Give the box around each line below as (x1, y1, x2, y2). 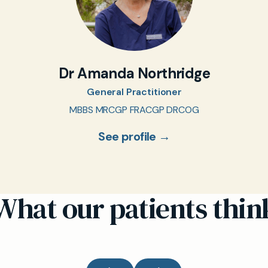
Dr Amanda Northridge (59, 64, 210, 83)
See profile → (98, 129, 170, 144)
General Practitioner (87, 86, 182, 98)
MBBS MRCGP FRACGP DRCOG (69, 103, 199, 116)
